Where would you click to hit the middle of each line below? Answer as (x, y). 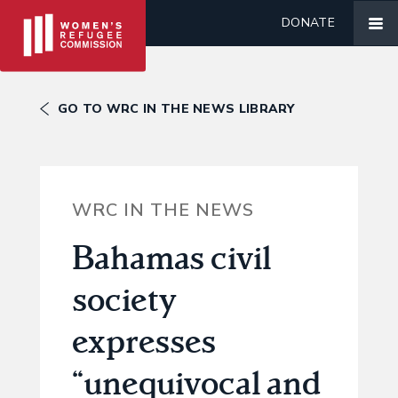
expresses (143, 341)
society (124, 299)
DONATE (308, 23)
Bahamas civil (171, 257)
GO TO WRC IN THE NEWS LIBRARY (176, 109)
